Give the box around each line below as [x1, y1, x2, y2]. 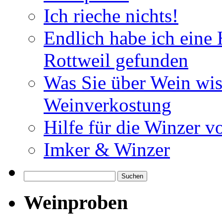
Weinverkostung [44, 94, 171, 116]
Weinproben [24, 191, 128, 214]
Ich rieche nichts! [44, 5, 178, 27]
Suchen [23, 170, 47, 179]
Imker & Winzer [44, 139, 170, 161]
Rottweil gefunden [44, 50, 188, 71]
